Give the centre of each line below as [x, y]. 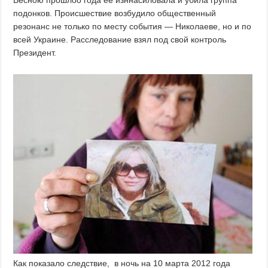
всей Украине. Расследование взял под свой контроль [120, 40]
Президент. [35, 53]
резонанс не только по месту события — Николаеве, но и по [133, 27]
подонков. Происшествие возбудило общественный [115, 13]
